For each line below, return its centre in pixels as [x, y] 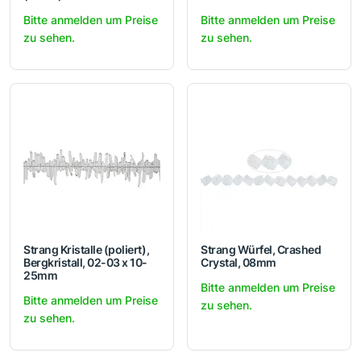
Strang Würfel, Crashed [261, 250]
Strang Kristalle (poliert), [87, 250]
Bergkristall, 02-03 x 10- [85, 263]
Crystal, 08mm [239, 263]
